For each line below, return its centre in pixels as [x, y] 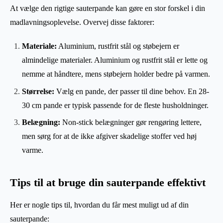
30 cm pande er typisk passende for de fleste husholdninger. [115, 105]
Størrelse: [38, 91]
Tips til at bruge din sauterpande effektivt [108, 182]
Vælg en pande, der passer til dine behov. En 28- [132, 91]
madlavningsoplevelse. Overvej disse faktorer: [82, 22]
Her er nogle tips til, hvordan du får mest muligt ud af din [99, 205]
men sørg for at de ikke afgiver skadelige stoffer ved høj [109, 136]
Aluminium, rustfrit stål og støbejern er [118, 46]
